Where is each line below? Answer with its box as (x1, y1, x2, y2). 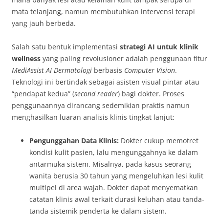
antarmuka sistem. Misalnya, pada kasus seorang (29, 159, 191, 169)
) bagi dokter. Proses (118, 89, 184, 99)
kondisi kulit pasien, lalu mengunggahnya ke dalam (29, 148, 198, 157)
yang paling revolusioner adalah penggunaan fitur (41, 54, 207, 64)
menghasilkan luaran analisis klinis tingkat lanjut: (12, 112, 175, 122)
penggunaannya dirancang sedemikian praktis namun (12, 101, 190, 110)
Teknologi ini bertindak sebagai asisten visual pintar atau (12, 77, 199, 87)
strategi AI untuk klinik (120, 42, 198, 52)
